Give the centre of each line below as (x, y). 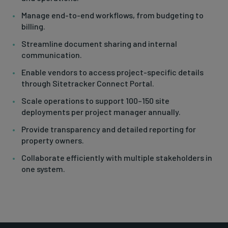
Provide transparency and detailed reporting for (109, 129)
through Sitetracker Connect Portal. (88, 83)
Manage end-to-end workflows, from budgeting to (112, 15)
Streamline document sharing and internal (99, 44)
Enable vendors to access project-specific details (112, 72)
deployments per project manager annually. (101, 112)
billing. (33, 26)
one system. (43, 169)
